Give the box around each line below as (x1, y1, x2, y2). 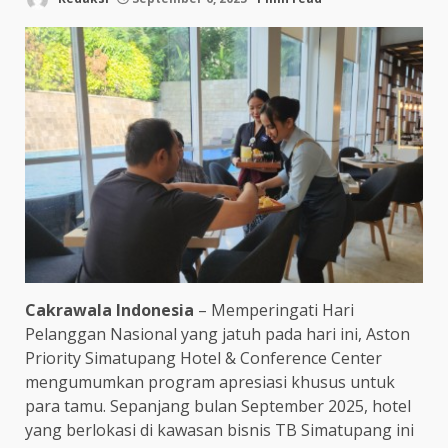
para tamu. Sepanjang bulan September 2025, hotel (25, 394, 411, 417)
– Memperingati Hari (194, 298, 354, 321)
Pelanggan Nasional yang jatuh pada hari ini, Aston (25, 322, 410, 345)
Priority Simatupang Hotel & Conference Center (25, 346, 382, 369)
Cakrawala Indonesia (25, 298, 194, 321)
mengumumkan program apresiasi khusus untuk (25, 370, 395, 393)
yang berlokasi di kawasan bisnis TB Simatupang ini (25, 418, 414, 441)
